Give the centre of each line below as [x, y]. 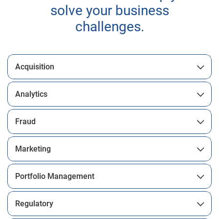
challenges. [109, 27]
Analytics [31, 94]
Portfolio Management [55, 176]
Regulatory [34, 204]
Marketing [33, 149]
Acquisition [35, 67]
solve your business [109, 11]
